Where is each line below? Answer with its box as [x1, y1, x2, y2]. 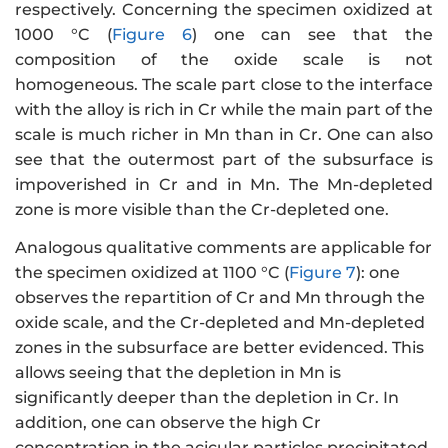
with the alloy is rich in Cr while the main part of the [15, 99, 433, 119]
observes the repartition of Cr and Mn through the [15, 288, 425, 308]
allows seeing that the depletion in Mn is [15, 363, 341, 383]
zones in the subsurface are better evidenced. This [15, 338, 424, 358]
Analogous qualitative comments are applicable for [15, 238, 432, 258]
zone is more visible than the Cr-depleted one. [15, 199, 389, 219]
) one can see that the [191, 24, 433, 44]
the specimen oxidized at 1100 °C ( [15, 263, 289, 283]
